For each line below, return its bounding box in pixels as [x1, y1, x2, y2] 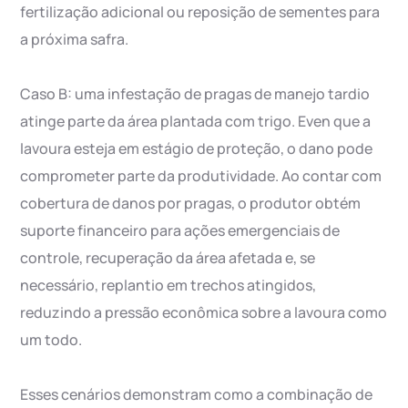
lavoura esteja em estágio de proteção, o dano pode [20, 138, 373, 159]
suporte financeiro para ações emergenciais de [20, 220, 341, 241]
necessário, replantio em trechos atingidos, [20, 275, 317, 296]
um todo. [20, 330, 83, 351]
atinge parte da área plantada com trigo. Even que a [20, 111, 372, 132]
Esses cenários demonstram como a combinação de [20, 384, 373, 405]
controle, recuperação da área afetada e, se [20, 248, 316, 269]
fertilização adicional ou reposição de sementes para [20, 2, 381, 23]
